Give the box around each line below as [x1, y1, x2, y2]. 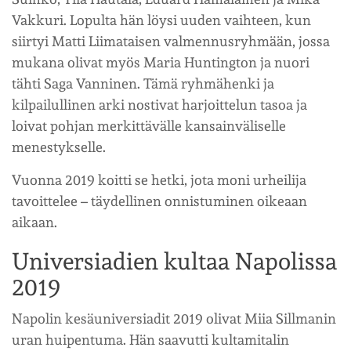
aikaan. [12, 213, 57, 230]
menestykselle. [12, 138, 106, 155]
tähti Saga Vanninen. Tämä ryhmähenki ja [12, 74, 274, 92]
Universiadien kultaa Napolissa [12, 247, 337, 275]
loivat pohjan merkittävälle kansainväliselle [12, 117, 286, 134]
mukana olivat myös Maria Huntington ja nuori [12, 53, 309, 71]
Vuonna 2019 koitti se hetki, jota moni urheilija [12, 171, 306, 188]
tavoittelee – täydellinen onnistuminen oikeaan [12, 192, 307, 209]
